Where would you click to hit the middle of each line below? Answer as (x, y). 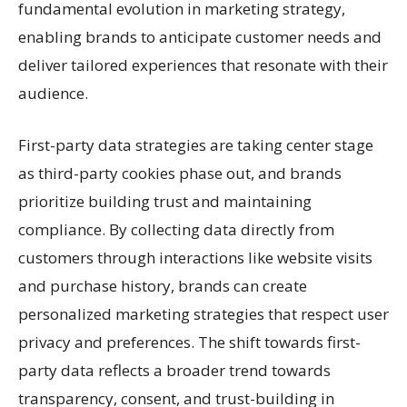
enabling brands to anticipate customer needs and (200, 36)
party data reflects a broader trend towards (174, 370)
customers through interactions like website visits (195, 257)
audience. (53, 93)
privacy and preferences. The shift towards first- (189, 342)
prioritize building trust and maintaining (165, 201)
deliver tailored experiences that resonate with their (203, 65)
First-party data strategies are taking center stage (196, 144)
